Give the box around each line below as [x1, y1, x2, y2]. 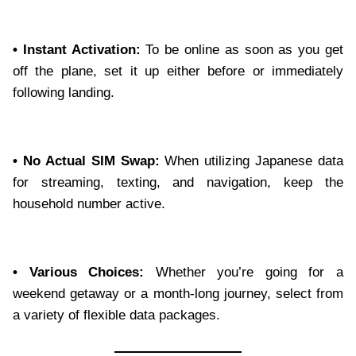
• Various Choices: [13, 265, 145, 281]
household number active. [13, 196, 165, 212]
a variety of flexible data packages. [13, 308, 220, 323]
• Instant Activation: [13, 42, 141, 58]
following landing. [13, 85, 114, 101]
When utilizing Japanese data [159, 153, 343, 169]
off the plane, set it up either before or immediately [13, 64, 343, 79]
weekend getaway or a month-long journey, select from [13, 286, 343, 302]
